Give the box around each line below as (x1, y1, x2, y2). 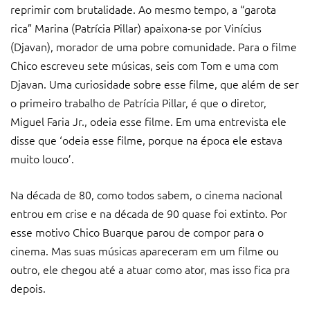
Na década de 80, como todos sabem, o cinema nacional (10, 186, 282, 202)
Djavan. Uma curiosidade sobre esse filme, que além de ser (10, 75, 299, 91)
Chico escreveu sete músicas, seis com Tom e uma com (10, 57, 279, 73)
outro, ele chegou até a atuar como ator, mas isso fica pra (10, 261, 290, 277)
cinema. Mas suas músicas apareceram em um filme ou (10, 242, 279, 258)
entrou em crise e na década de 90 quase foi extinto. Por (10, 205, 287, 221)
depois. (10, 280, 46, 295)
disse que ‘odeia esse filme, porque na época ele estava (10, 131, 282, 147)
